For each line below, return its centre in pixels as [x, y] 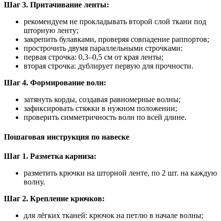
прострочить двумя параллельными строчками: [103, 48]
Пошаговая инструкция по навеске [67, 137]
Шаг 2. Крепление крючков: [54, 198]
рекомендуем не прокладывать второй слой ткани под [115, 22]
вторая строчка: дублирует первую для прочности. [109, 66]
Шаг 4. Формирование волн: [55, 83]
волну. [34, 182]
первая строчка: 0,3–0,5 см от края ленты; [93, 57]
